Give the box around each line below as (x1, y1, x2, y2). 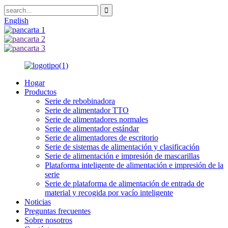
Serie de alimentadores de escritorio (45, 133, 158, 142)
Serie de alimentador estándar (45, 124, 139, 133)
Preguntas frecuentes (24, 207, 91, 215)
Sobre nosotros (24, 216, 72, 224)
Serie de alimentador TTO (45, 106, 129, 115)
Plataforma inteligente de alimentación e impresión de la (45, 161, 223, 169)
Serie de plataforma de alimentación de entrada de (45, 179, 204, 188)
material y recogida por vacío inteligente (45, 188, 173, 197)
